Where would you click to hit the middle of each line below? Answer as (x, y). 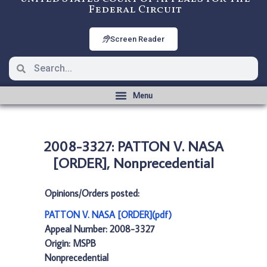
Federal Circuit (135, 10)
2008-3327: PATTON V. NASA (133, 146)
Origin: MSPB (70, 243)
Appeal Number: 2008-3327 (100, 229)
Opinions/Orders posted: (92, 193)
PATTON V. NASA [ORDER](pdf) (108, 215)
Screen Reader (137, 39)
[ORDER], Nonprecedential (133, 162)
